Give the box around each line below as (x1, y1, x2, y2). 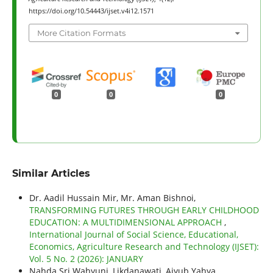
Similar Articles (12, 168, 90, 180)
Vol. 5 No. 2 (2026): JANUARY (29, 253, 143, 265)
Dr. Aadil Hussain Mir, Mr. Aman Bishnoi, (29, 192, 196, 204)
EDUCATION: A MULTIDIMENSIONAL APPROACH (29, 216, 224, 229)
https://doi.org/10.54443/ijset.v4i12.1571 (28, 7, 154, 16)
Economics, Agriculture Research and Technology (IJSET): (29, 241, 259, 253)
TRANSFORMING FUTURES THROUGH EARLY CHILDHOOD (29, 204, 259, 216)
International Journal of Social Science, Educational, (29, 229, 238, 241)
